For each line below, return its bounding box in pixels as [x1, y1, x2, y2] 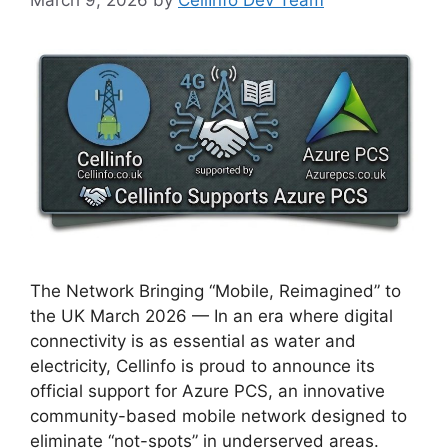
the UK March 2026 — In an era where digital [30, 305, 393, 326]
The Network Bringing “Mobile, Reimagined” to [30, 280, 401, 301]
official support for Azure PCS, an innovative [30, 380, 385, 401]
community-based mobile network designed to [30, 405, 407, 426]
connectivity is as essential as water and [30, 330, 356, 351]
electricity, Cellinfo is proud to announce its [30, 355, 375, 376]
